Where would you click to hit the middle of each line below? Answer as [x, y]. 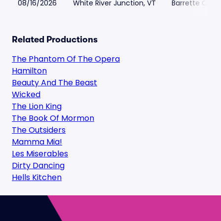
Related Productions [55, 39]
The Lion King [37, 106]
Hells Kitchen [37, 177]
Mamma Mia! [37, 142]
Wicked [26, 94]
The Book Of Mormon [53, 118]
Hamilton [29, 71]
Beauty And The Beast [55, 83]
